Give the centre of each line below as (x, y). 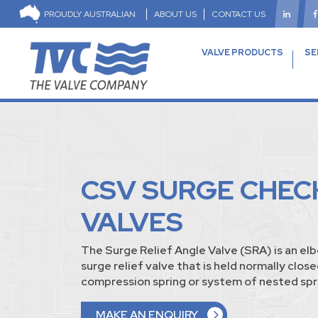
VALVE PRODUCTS (242, 53)
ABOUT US (175, 14)
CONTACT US (238, 14)
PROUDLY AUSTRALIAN (90, 14)
